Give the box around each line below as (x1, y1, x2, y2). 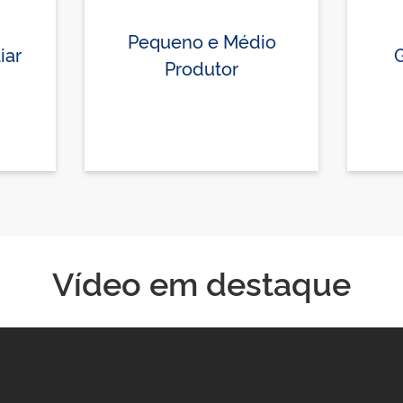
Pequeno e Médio (127, 27, 276, 53)
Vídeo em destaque (52, 258, 351, 304)
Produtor (165, 54, 238, 80)
